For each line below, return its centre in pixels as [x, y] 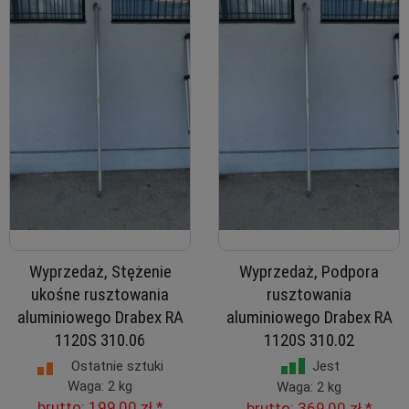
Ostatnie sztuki [117, 366]
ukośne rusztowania [100, 294]
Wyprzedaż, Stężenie [100, 272]
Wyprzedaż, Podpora [309, 272]
